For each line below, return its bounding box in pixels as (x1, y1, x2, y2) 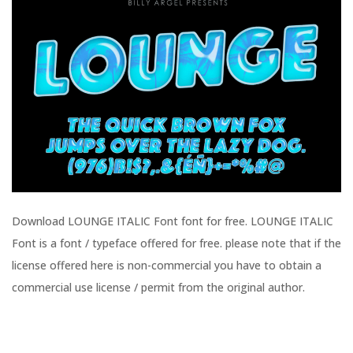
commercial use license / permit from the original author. (12, 280, 305, 295)
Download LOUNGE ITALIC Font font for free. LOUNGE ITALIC (12, 214, 333, 229)
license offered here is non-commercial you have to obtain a (12, 258, 321, 273)
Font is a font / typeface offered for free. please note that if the (12, 236, 341, 251)
